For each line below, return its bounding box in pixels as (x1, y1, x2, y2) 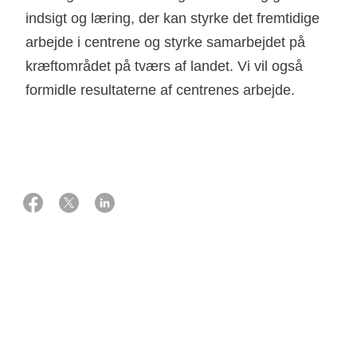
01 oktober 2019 (23, 169, 94, 181)
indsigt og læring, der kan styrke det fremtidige (25, 10, 320, 26)
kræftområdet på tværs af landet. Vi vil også (25, 58, 303, 74)
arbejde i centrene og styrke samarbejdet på (25, 34, 305, 50)
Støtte (14, 314, 61, 332)
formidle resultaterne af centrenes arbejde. (25, 82, 295, 98)
